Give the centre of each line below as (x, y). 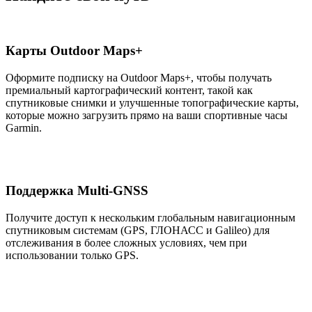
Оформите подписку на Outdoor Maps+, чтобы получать (139, 77)
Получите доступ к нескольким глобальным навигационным (150, 218)
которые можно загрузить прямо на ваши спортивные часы (147, 115)
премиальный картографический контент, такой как (129, 90)
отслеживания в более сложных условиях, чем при (126, 243)
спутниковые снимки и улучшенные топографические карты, (152, 102)
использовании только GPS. (72, 256)
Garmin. (24, 127)
